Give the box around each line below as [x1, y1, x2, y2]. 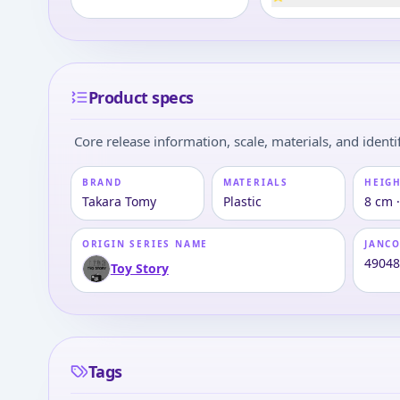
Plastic [222, 192, 262, 210]
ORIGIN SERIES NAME [81, 237, 209, 250]
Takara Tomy [81, 192, 156, 210]
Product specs [87, 86, 194, 108]
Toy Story [110, 259, 169, 277]
